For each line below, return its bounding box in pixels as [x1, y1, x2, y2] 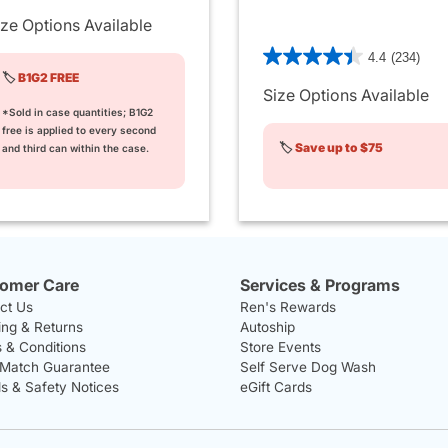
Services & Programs [239, 275, 400, 295]
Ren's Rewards [239, 299, 336, 315]
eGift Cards [239, 379, 312, 395]
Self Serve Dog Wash [239, 359, 376, 375]
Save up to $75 [294, 139, 383, 155]
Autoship [239, 319, 295, 335]
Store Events [239, 339, 321, 355]
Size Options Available [262, 84, 429, 105]
